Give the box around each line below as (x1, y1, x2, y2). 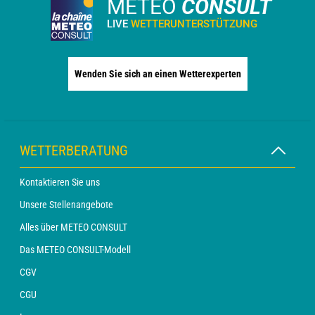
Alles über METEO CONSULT (20, 221, 127, 233)
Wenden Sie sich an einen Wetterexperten (74, 68, 241, 79)
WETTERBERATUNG (20, 142, 128, 159)
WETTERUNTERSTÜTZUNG (131, 18, 257, 30)
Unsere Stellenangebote (20, 199, 113, 210)
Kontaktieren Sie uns (20, 176, 100, 188)
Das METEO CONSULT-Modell (20, 244, 131, 255)
